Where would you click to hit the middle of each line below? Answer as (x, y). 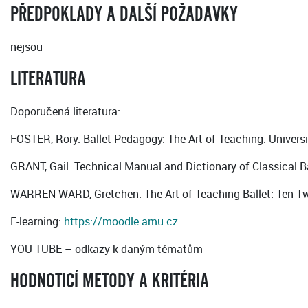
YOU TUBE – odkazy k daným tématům (107, 249)
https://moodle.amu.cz (121, 222)
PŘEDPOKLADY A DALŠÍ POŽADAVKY (124, 15)
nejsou (26, 47)
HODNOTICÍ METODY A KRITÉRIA (110, 282)
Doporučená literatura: (65, 112)
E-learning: (37, 222)
